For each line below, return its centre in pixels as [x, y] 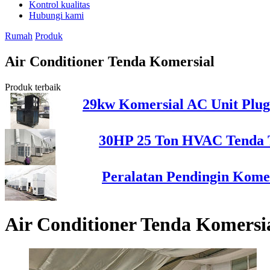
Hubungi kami [56, 15]
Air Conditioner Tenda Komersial [110, 61]
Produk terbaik [33, 87]
